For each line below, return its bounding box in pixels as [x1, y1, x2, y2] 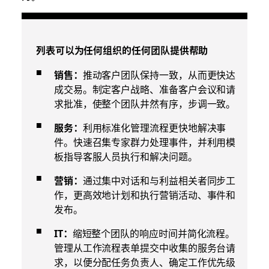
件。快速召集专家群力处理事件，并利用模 [53, 134, 236, 150]
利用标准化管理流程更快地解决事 [82, 120, 226, 135]
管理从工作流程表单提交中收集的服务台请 [53, 240, 236, 255]
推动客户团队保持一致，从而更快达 [82, 67, 236, 82]
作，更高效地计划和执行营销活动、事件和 [53, 187, 236, 202]
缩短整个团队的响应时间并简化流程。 [72, 226, 235, 241]
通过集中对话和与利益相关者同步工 [82, 173, 236, 188]
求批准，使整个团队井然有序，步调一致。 [53, 96, 236, 111]
